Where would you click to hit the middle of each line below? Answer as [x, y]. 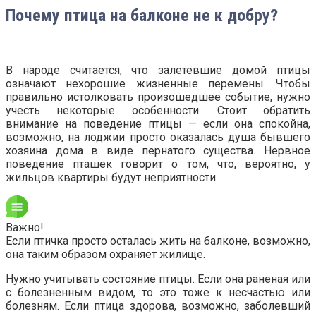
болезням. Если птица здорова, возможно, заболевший [158, 306]
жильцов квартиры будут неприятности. [112, 178]
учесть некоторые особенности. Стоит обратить [158, 111]
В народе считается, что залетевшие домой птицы [158, 71]
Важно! [25, 228]
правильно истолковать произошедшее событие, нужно [158, 97]
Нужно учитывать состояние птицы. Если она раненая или [158, 279]
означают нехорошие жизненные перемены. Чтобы [158, 84]
